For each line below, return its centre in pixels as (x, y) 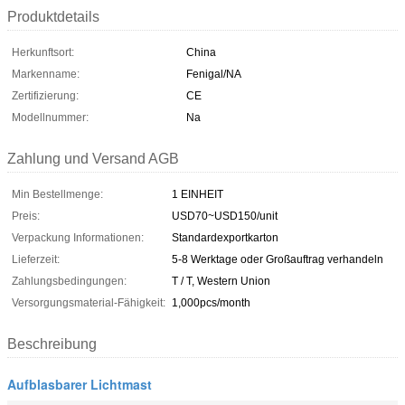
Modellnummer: (50, 117)
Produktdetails (53, 16)
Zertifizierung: (45, 95)
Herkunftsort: (43, 52)
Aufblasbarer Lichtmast (80, 384)
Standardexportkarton (225, 237)
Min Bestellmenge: (57, 194)
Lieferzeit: (36, 259)
